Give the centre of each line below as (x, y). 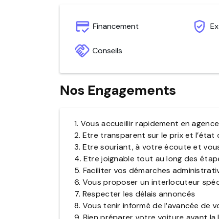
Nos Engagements (118, 90)
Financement (116, 26)
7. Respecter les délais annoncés (135, 194)
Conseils (107, 51)
